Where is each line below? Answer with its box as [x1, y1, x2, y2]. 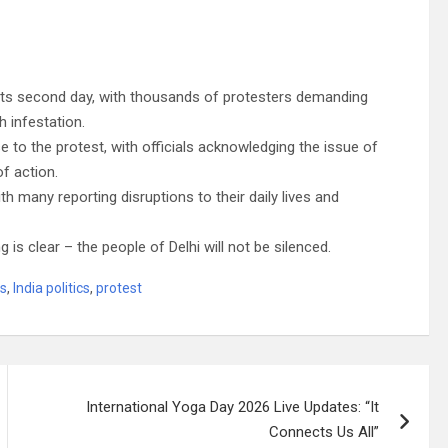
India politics [13, 279, 90, 296]
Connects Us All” [269, 422, 380, 441]
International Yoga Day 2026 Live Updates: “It [86, 397, 380, 416]
